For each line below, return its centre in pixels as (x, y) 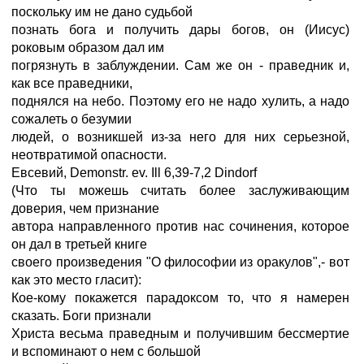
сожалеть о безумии (71, 119)
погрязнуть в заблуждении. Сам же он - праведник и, (180, 65)
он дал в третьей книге (79, 244)
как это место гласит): (76, 280)
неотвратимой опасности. (89, 155)
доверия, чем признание (85, 208)
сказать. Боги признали (81, 316)
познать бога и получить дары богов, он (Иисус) (180, 30)
